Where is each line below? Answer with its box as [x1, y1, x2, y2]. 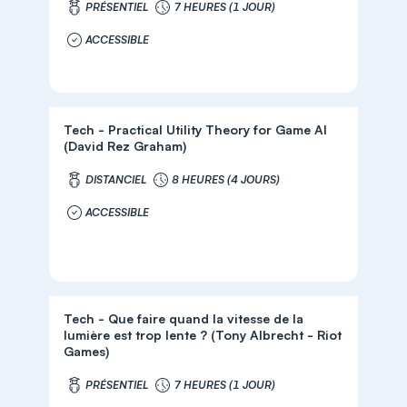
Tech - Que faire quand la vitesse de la [64, 311, 304, 326]
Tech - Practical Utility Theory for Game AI [64, 122, 328, 137]
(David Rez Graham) [64, 138, 187, 154]
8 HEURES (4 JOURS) [172, 173, 281, 186]
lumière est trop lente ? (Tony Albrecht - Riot [64, 327, 342, 342]
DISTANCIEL [85, 173, 147, 186]
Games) [64, 343, 110, 359]
